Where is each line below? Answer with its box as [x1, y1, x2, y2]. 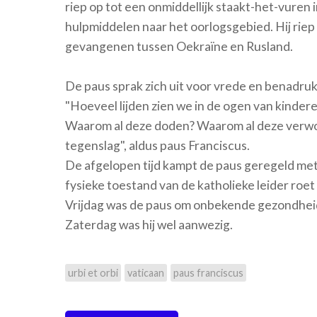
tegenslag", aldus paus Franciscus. [65, 138, 250, 153]
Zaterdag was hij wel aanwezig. [65, 217, 235, 232]
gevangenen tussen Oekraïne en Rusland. [65, 39, 293, 54]
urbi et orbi [68, 267, 118, 279]
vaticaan [127, 267, 164, 279]
